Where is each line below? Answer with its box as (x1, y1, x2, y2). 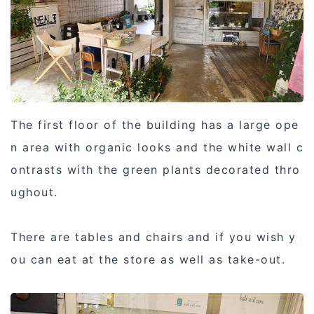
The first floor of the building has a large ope (11, 118, 299, 132)
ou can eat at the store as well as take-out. (11, 252, 285, 267)
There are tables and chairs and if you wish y (11, 230, 296, 245)
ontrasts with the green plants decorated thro (11, 163, 301, 177)
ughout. (11, 185, 58, 200)
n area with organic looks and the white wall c (11, 140, 303, 155)
